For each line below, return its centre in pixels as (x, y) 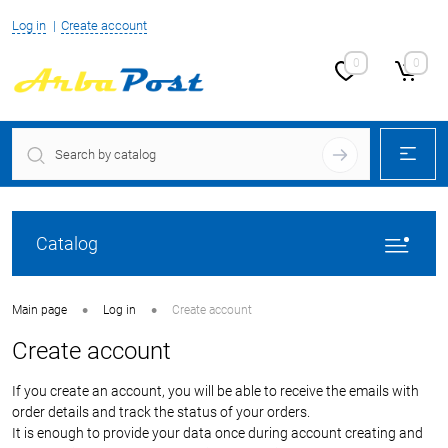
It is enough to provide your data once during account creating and (217, 433)
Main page (39, 310)
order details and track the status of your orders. (161, 412)
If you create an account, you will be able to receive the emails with (215, 391)
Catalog (67, 243)
